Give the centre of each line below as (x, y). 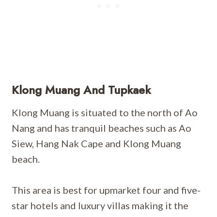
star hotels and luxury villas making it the (100, 205)
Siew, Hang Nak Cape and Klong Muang (96, 143)
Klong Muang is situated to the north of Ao (105, 112)
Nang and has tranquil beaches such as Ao (101, 128)
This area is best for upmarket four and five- (106, 190)
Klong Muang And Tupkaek (81, 90)
